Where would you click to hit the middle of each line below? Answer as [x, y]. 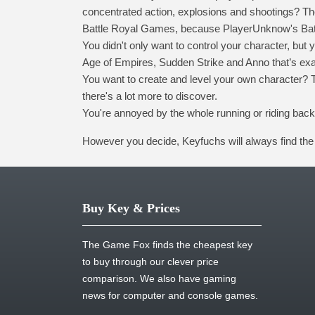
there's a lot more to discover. [150, 96]
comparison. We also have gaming [159, 278]
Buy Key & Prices [131, 208]
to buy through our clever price [150, 262]
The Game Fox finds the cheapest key [167, 245]
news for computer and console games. [170, 295]
